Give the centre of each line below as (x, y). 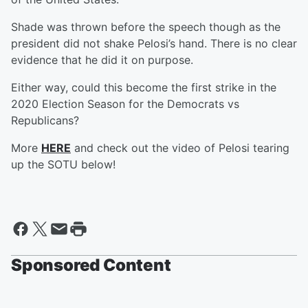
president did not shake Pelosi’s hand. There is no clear (154, 43)
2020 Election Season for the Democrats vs (125, 104)
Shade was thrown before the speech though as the (146, 27)
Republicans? (45, 120)
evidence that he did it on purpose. (102, 60)
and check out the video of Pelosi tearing (180, 148)
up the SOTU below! (63, 164)
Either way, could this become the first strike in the (144, 87)
